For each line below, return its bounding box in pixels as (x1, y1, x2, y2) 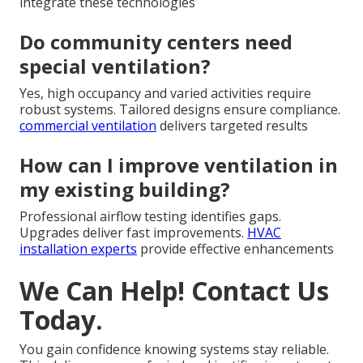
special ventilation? (19, 52, 211, 79)
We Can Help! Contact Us (19, 272, 329, 308)
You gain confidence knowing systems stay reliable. (19, 340, 329, 358)
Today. (19, 301, 103, 337)
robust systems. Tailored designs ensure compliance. (19, 100, 340, 118)
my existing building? (19, 175, 230, 203)
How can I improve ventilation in (19, 151, 338, 178)
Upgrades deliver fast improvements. (19, 223, 247, 241)
